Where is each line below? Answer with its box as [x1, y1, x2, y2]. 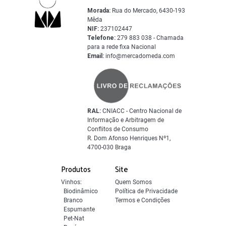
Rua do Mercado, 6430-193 [110, 7, 186, 14]
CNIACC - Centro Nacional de [101, 107, 182, 115]
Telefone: [87, 34, 116, 41]
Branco [63, 196, 83, 204]
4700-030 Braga [87, 143, 132, 151]
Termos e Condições [115, 196, 170, 204]
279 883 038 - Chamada [116, 34, 184, 41]
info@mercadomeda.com [104, 52, 176, 60]
